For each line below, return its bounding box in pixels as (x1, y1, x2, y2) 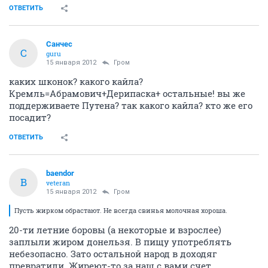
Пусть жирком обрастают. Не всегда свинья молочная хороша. (14, 205, 227, 215)
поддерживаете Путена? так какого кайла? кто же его (9, 99, 252, 111)
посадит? (9, 111, 51, 123)
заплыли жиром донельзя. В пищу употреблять (9, 235, 232, 248)
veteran (46, 178, 70, 187)
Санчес (46, 39, 72, 48)
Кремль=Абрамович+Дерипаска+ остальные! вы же (9, 87, 245, 99)
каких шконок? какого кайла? (9, 75, 143, 87)
